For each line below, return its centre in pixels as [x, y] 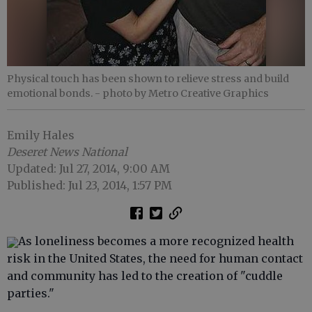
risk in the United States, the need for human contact [155, 258]
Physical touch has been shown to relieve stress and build [148, 79]
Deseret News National [67, 152]
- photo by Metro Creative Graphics [182, 93]
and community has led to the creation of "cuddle [145, 276]
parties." [31, 293]
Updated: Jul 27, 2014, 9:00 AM [88, 169]
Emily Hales [41, 135]
